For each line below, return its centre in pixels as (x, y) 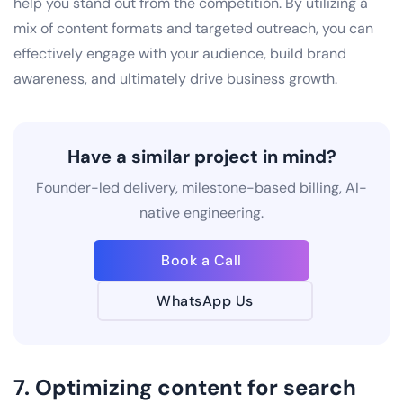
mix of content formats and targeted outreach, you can (193, 28)
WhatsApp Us (205, 300)
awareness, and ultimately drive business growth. (175, 78)
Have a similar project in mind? (201, 156)
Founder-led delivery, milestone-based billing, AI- (201, 187)
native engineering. (201, 212)
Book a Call (201, 260)
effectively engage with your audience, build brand (180, 53)
